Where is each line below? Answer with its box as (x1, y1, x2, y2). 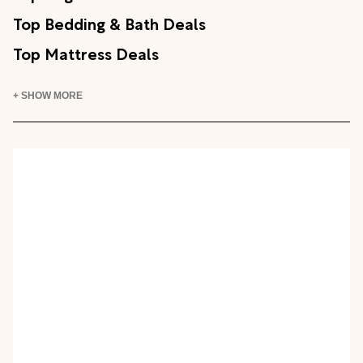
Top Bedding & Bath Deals (13, 11, 206, 35)
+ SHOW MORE (13, 90, 83, 102)
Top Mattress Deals (13, 41, 159, 65)
